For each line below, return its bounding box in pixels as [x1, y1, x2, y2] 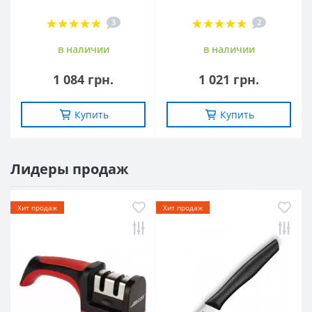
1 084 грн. [53, 70, 114, 88]
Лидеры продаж [10, 159, 128, 178]
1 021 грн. [198, 70, 259, 88]
